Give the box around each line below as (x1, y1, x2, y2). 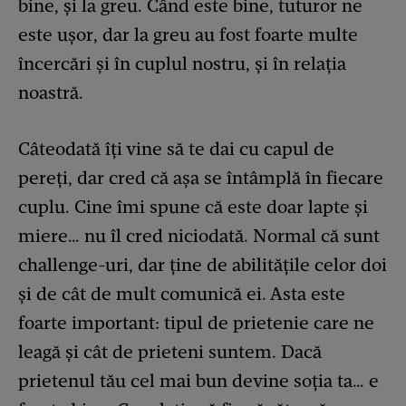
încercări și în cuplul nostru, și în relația (18, 53, 346, 75)
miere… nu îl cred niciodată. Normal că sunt (18, 225, 380, 247)
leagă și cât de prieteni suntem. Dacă (18, 341, 322, 363)
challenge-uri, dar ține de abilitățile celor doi (18, 254, 387, 276)
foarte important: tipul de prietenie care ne (18, 312, 374, 334)
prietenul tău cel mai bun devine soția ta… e (18, 370, 379, 392)
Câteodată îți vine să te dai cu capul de (18, 138, 334, 160)
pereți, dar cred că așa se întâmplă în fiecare (18, 167, 383, 189)
